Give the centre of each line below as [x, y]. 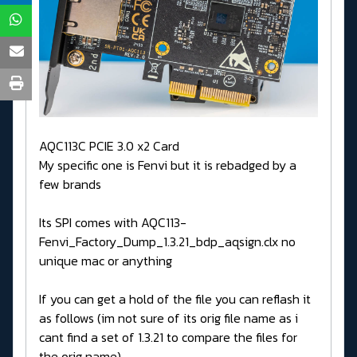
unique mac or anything [106, 261]
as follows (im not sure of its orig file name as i [169, 318]
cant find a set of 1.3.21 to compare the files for [168, 337]
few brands [70, 184]
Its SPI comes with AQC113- [113, 223]
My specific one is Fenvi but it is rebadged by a [168, 165]
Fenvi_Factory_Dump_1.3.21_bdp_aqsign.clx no [167, 242]
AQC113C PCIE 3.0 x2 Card [109, 146]
